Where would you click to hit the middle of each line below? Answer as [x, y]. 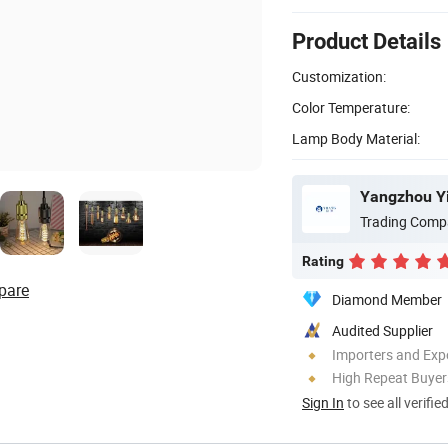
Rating [323, 260]
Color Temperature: [351, 107]
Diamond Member [387, 299]
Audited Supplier [382, 330]
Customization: [339, 76]
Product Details [366, 41]
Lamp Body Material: [356, 138]
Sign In [323, 402]
